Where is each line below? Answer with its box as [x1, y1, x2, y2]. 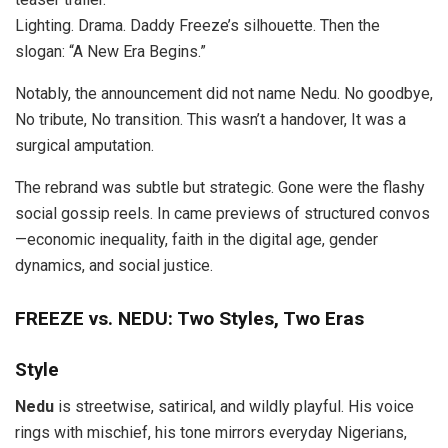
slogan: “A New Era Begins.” [15, 41, 206, 61]
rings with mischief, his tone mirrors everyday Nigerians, [15, 423, 407, 443]
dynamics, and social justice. [15, 255, 213, 275]
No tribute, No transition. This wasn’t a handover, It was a [15, 109, 406, 129]
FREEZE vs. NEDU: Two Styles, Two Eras [15, 306, 364, 330]
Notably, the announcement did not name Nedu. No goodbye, [15, 83, 433, 103]
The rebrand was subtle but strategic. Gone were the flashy [15, 177, 425, 197]
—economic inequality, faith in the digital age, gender [15, 229, 378, 249]
